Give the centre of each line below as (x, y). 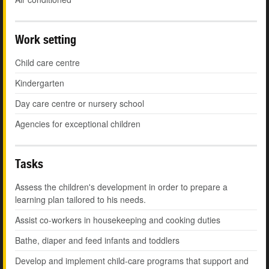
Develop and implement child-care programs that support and (132, 261)
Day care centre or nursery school (80, 104)
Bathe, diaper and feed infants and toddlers (97, 240)
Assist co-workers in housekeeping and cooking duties (118, 220)
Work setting (46, 40)
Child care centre (47, 63)
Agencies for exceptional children (78, 124)
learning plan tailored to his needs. (80, 200)
